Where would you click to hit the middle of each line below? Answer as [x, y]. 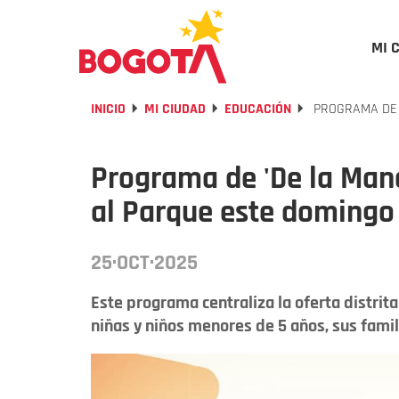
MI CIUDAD [175, 109]
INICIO [108, 109]
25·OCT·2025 [144, 263]
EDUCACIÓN [258, 109]
